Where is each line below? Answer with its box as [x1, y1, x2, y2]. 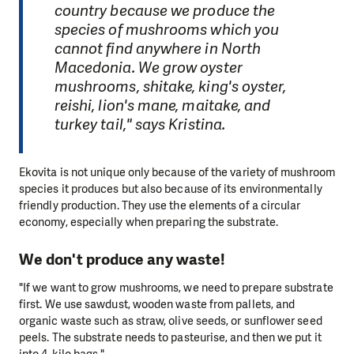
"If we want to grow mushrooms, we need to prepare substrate [19, 280, 333, 296]
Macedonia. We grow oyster [54, 57, 243, 77]
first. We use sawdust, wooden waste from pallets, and [19, 296, 296, 313]
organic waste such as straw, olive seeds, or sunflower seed [19, 313, 322, 330]
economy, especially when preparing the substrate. [19, 214, 278, 231]
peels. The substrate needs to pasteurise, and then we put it [19, 330, 322, 346]
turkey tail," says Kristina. [54, 114, 229, 134]
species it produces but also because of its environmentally [19, 181, 322, 198]
